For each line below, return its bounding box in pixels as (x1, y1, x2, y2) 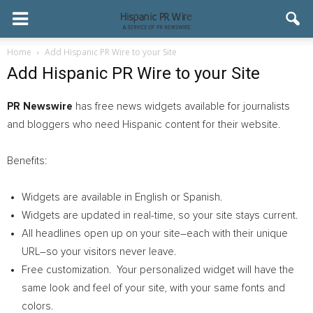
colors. (22, 301, 53, 312)
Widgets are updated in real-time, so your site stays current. (22, 210, 298, 221)
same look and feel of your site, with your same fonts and (22, 283, 285, 293)
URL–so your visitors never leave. (22, 247, 176, 257)
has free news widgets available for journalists (73, 101, 290, 112)
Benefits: (7, 156, 47, 166)
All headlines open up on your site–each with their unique (22, 228, 288, 239)
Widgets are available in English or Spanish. (22, 192, 222, 203)
